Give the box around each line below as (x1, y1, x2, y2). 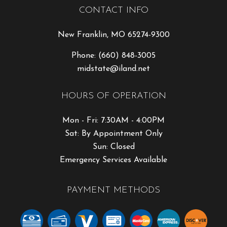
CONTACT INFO (79, 6, 148, 16)
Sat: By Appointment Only (64, 130, 163, 138)
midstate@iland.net (77, 65, 150, 73)
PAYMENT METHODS (67, 185, 160, 196)
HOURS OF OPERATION (61, 91, 166, 101)
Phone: (71, 52, 98, 60)
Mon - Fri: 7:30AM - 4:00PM (62, 117, 165, 125)
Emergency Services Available (60, 156, 167, 165)
